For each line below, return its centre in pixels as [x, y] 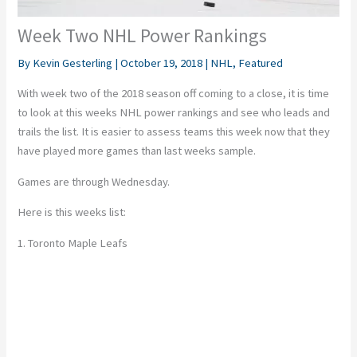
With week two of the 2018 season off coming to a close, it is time [174, 93]
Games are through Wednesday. [94, 181]
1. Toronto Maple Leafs [73, 243]
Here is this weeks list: [72, 212]
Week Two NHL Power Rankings [143, 36]
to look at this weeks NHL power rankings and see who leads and [174, 112]
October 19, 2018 [163, 63]
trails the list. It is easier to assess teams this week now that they [174, 131]
